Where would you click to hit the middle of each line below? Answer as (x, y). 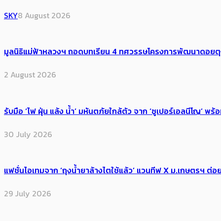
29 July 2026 (28, 194)
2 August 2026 (30, 75)
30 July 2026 (28, 134)
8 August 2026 (44, 15)
